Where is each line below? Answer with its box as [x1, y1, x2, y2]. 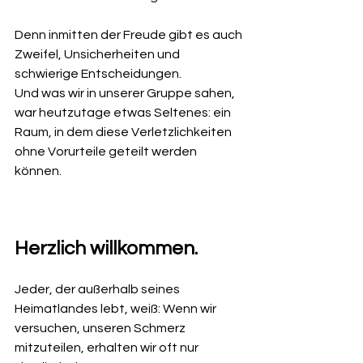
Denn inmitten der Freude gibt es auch [15, 28, 245, 42]
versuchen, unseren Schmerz [15, 322, 188, 335]
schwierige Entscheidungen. [15, 67, 181, 81]
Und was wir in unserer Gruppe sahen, [15, 87, 237, 100]
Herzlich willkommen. [15, 238, 198, 259]
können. [15, 164, 62, 178]
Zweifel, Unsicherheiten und [15, 48, 182, 62]
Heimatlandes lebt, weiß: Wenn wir [15, 302, 219, 316]
